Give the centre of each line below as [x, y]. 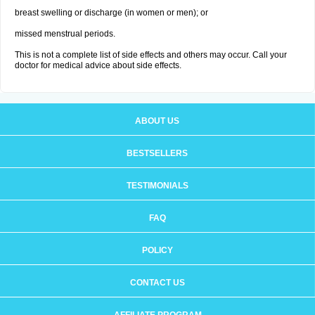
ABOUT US [157, 121]
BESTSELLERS [157, 153]
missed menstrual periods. [65, 34]
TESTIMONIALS [157, 186]
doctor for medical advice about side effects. [98, 65]
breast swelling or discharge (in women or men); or [111, 13]
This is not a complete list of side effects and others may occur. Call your [151, 55]
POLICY [157, 250]
